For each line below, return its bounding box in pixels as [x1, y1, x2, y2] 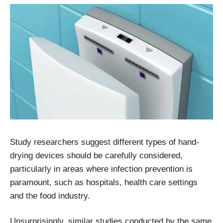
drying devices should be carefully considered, [10, 151, 183, 161]
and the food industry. [10, 191, 90, 201]
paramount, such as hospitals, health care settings [10, 178, 198, 188]
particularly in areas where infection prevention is [10, 164, 193, 174]
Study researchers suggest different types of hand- [10, 137, 199, 147]
